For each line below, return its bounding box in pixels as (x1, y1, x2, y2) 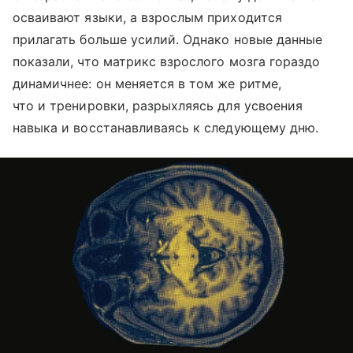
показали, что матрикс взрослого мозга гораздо (13, 54, 321, 70)
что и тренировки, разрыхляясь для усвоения (13, 98, 303, 114)
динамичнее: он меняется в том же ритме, (13, 76, 281, 92)
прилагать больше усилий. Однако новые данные (13, 32, 323, 48)
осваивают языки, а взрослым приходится (13, 9, 282, 26)
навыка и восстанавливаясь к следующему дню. (13, 120, 319, 136)
